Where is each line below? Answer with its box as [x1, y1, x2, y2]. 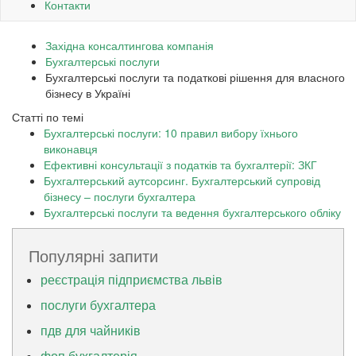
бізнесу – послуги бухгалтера [44, 188, 195, 205]
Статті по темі [12, 109, 83, 126]
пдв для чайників [41, 321, 141, 340]
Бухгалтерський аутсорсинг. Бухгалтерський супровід [44, 172, 320, 189]
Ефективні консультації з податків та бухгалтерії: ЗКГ [44, 157, 317, 173]
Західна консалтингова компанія [45, 37, 214, 54]
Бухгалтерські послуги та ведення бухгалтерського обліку [44, 204, 341, 221]
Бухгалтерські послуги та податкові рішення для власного [45, 69, 345, 86]
